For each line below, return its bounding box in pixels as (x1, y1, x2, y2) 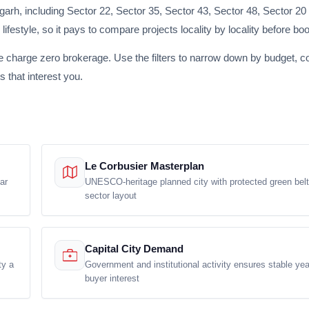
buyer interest (85, 272, 139, 283)
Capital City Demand (85, 243, 183, 255)
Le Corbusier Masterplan (85, 160, 204, 172)
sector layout (85, 190, 137, 201)
